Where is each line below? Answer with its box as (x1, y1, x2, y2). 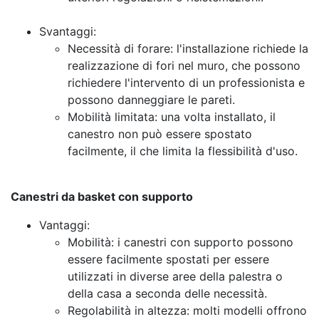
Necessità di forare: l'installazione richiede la (68, 41, 308, 56)
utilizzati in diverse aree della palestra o (68, 269, 283, 284)
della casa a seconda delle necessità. (68, 286, 267, 301)
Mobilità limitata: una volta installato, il (68, 110, 276, 125)
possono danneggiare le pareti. (68, 93, 235, 108)
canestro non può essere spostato (68, 127, 252, 142)
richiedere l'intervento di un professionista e (68, 75, 305, 90)
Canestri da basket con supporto (11, 189, 193, 204)
